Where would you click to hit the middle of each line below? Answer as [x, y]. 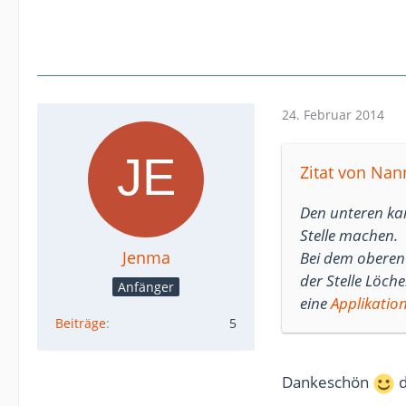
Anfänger [146, 286]
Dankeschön [327, 382]
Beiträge [81, 323]
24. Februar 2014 [333, 114]
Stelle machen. [349, 235]
